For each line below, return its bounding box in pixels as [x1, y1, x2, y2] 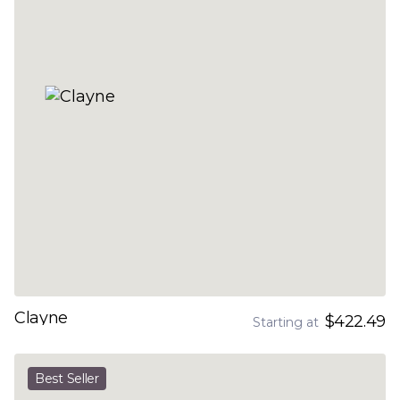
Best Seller [35, 371, 99, 387]
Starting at [252, 314, 319, 330]
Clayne [14, 308, 68, 328]
